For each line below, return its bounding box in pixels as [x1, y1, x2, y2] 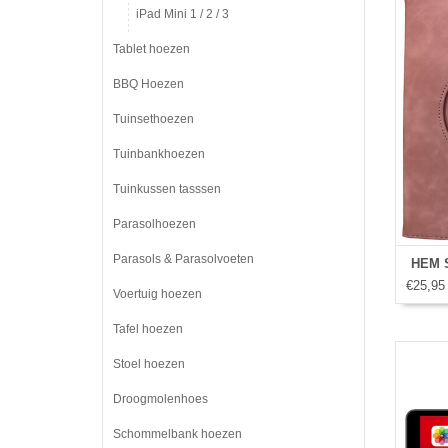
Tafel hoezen [113, 322, 183, 336]
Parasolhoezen [113, 217, 196, 231]
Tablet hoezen [113, 42, 190, 56]
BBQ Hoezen [113, 77, 184, 91]
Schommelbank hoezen [113, 427, 242, 441]
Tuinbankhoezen [113, 147, 205, 161]
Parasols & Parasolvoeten [113, 252, 254, 266]
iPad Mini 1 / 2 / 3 [136, 7, 229, 21]
